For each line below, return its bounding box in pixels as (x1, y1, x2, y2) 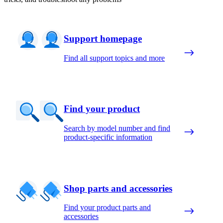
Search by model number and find (64, 123, 170, 132)
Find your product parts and (64, 203, 151, 212)
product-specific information (64, 132, 152, 141)
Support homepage (64, 33, 142, 44)
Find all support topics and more (64, 53, 165, 62)
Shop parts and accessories (64, 183, 172, 194)
